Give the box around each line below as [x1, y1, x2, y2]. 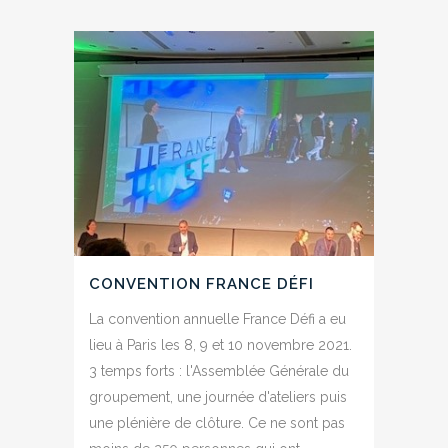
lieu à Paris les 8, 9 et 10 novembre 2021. [89, 337, 352, 354]
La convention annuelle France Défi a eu [89, 311, 346, 328]
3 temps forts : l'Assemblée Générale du [89, 363, 349, 380]
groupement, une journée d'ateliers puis [89, 389, 347, 406]
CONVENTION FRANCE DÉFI [89, 275, 314, 294]
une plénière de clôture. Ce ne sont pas [89, 415, 345, 432]
